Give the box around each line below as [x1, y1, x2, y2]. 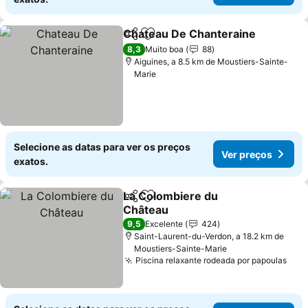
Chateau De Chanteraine [123, 27, 256, 41]
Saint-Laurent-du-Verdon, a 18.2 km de [134, 231, 285, 241]
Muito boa [145, 44, 184, 54]
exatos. [14, 155, 48, 167]
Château [123, 203, 169, 217]
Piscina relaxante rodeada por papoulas [135, 255, 287, 265]
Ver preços [221, 148, 272, 160]
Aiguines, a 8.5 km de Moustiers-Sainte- [134, 56, 289, 67]
